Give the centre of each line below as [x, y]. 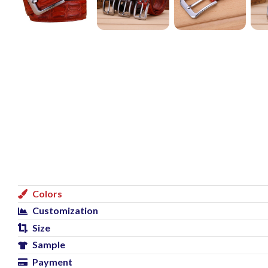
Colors [47, 194]
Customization [65, 211]
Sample [49, 245]
